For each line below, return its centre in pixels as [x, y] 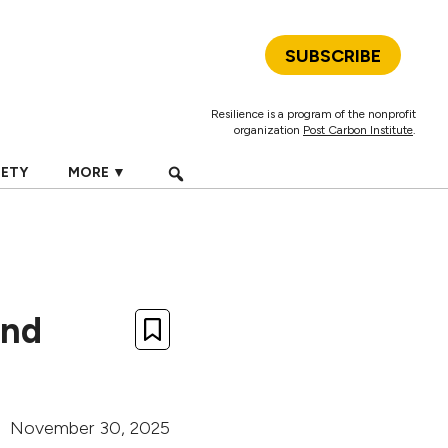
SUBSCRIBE [333, 56]
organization [268, 130]
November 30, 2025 [90, 428]
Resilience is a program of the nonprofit [313, 114]
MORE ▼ [96, 172]
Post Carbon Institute [358, 130]
